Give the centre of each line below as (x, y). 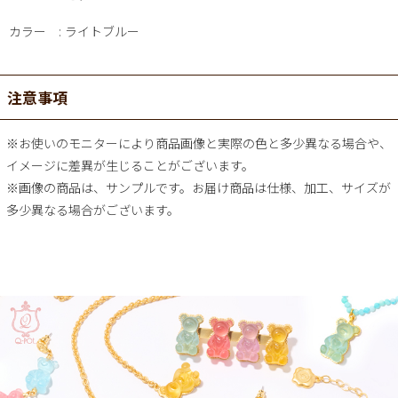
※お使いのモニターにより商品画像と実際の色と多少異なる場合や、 (199, 143)
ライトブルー (102, 31)
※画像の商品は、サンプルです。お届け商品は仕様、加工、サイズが (199, 188)
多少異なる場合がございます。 (93, 210)
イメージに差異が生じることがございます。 (130, 166)
